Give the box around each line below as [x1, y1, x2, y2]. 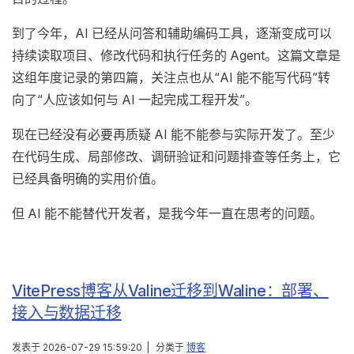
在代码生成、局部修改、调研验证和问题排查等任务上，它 [12, 149, 341, 164]
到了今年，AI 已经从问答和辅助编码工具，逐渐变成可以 [12, 25, 332, 41]
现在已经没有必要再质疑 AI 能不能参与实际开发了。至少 [12, 126, 335, 142]
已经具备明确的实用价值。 [12, 171, 164, 186]
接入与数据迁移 [12, 303, 122, 322]
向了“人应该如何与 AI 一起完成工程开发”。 [12, 92, 258, 107]
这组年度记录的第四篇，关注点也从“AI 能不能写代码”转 [12, 70, 330, 85]
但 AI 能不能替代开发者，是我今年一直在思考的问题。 [12, 205, 322, 221]
